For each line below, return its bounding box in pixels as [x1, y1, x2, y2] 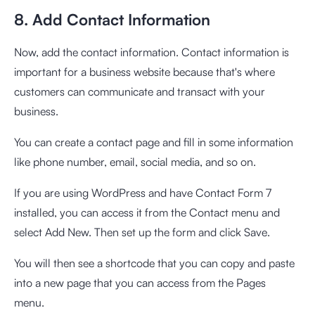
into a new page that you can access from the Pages [14, 275, 266, 290]
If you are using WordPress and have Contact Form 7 [14, 185, 271, 200]
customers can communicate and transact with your [14, 84, 265, 98]
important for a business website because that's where [14, 64, 275, 79]
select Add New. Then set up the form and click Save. [14, 224, 270, 239]
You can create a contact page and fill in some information [14, 134, 293, 149]
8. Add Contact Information [14, 9, 210, 29]
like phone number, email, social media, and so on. [14, 154, 259, 169]
